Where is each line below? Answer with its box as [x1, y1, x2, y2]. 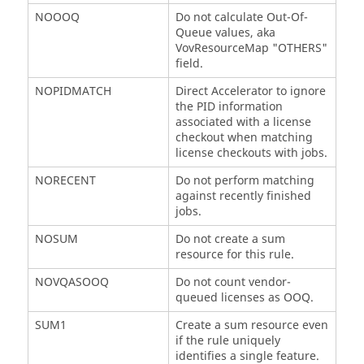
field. [175, 54, 203, 72]
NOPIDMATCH [34, 82, 111, 100]
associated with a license [175, 113, 311, 131]
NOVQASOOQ [34, 273, 109, 291]
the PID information [175, 97, 283, 115]
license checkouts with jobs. [175, 144, 327, 162]
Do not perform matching [175, 171, 314, 189]
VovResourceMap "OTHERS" [175, 39, 327, 57]
